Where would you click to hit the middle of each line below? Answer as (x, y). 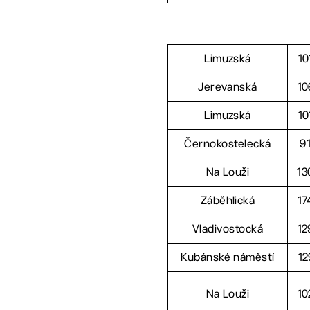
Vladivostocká (228, 229)
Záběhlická (228, 201)
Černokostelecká (228, 144)
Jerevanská (228, 87)
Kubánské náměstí (228, 257)
